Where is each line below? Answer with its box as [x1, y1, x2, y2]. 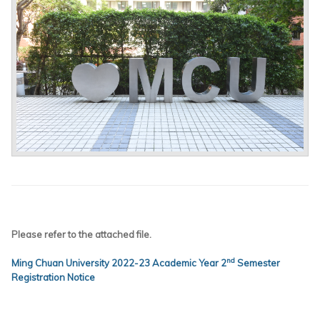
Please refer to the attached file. [11, 229, 151, 241]
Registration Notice [11, 271, 95, 283]
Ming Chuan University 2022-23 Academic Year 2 [11, 256, 226, 269]
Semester [235, 256, 280, 269]
